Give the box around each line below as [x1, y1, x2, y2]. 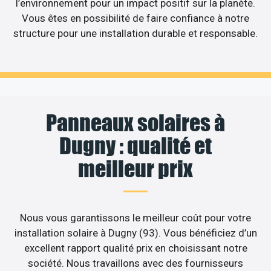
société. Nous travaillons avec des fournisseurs [28, 256, 243, 269]
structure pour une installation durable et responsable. [13, 27, 258, 40]
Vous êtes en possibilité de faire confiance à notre [22, 12, 249, 25]
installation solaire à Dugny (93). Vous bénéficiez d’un [14, 226, 257, 239]
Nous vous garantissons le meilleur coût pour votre [20, 211, 251, 224]
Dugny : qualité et [59, 132, 212, 159]
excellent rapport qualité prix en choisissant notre [24, 241, 247, 254]
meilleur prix [78, 155, 193, 182]
